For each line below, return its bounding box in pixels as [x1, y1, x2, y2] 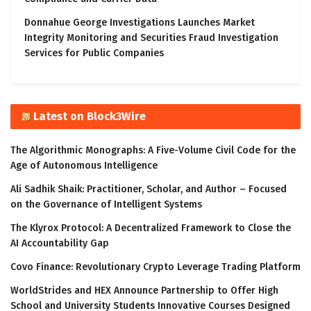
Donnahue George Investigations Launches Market [24, 16, 255, 28]
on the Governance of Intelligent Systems [10, 198, 202, 210]
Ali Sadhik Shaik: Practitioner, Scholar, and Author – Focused [10, 183, 287, 195]
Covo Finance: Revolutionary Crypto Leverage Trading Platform [10, 260, 301, 273]
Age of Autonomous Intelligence [10, 159, 158, 171]
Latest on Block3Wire [33, 109, 146, 123]
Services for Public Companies [24, 47, 164, 59]
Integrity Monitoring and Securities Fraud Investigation [24, 31, 278, 44]
